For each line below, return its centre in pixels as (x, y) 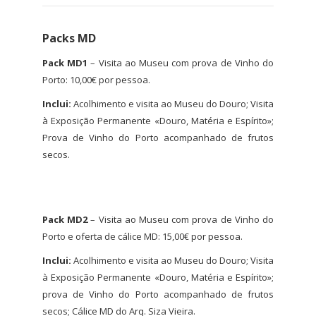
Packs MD (69, 38)
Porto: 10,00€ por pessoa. (96, 80)
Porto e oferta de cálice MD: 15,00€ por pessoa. (142, 236)
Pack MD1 (65, 63)
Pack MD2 (65, 219)
